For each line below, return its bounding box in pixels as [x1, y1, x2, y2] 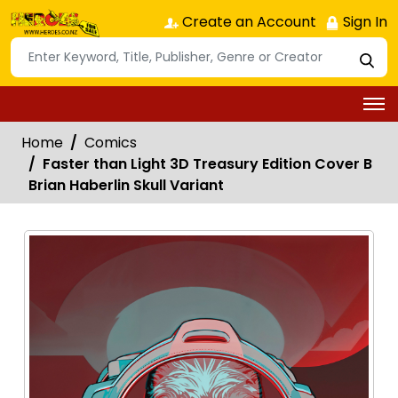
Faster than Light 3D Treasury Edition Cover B [43, 153, 372, 174]
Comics [84, 131, 137, 153]
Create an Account [179, 12, 316, 32]
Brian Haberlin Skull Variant [28, 174, 224, 195]
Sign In [339, 12, 387, 32]
